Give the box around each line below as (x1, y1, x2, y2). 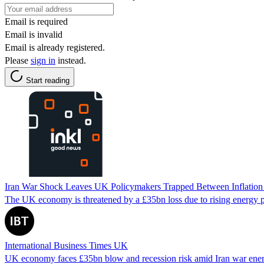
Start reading (26, 75, 70, 85)
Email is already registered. (5, 42, 105, 52)
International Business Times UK (5, 240, 128, 250)
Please (5, 55, 31, 65)
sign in (31, 55, 55, 65)
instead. (55, 55, 86, 65)
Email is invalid (5, 29, 62, 39)
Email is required (5, 16, 68, 27)
